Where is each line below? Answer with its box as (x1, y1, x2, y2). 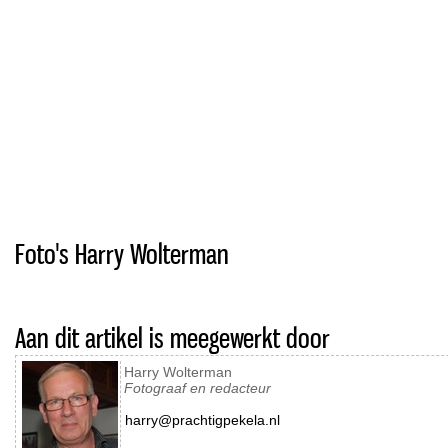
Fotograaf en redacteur (124, 380, 271, 396)
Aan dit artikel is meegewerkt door (15, 321, 330, 354)
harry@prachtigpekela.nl (125, 412, 280, 428)
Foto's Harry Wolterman (15, 237, 229, 270)
